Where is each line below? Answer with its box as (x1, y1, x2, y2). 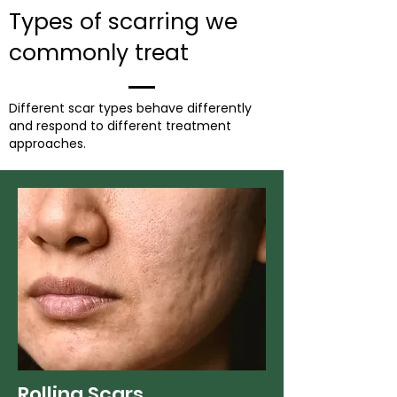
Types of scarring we (9, 5, 237, 37)
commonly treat (9, 36, 189, 68)
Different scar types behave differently (9, 98, 252, 117)
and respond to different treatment (9, 116, 231, 135)
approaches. (9, 134, 86, 152)
